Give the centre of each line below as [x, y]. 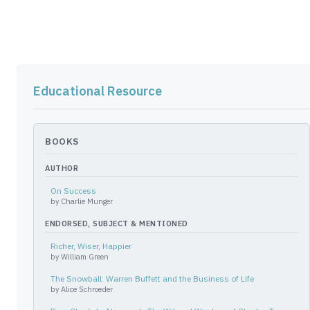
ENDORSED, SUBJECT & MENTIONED [117, 224]
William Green [85, 257]
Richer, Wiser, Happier [91, 246]
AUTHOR [62, 168]
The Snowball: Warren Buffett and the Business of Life [152, 279]
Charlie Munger [87, 201]
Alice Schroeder [87, 289]
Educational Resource [98, 91]
